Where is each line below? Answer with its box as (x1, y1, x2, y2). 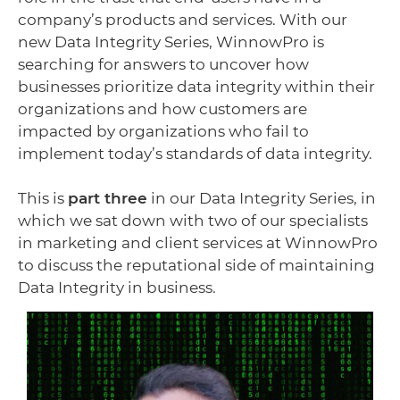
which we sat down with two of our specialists (18, 211, 368, 229)
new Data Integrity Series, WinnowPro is (18, 32, 324, 51)
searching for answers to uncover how (18, 54, 309, 73)
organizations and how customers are (18, 99, 307, 118)
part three (68, 188, 147, 207)
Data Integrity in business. (18, 278, 216, 296)
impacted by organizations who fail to (18, 121, 309, 140)
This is (18, 188, 68, 207)
